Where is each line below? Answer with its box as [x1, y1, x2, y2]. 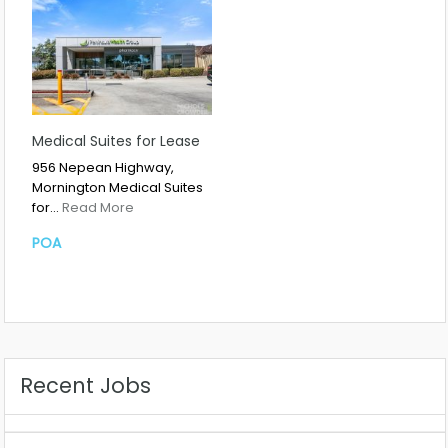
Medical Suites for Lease [32, 131, 200, 152]
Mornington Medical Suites [32, 178, 203, 198]
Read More [62, 198, 134, 218]
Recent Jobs [20, 370, 151, 400]
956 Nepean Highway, [32, 158, 174, 178]
